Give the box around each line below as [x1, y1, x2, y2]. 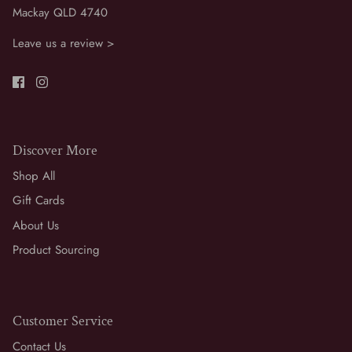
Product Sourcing [13, 241, 100, 259]
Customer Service [13, 311, 113, 330]
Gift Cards [13, 192, 64, 210]
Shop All [13, 167, 55, 185]
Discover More [13, 141, 97, 159]
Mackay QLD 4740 [13, 3, 108, 21]
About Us [13, 216, 59, 234]
